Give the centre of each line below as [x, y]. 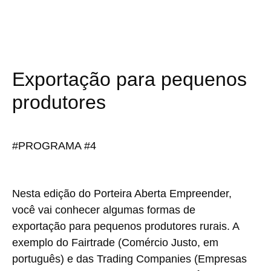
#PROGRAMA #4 [54, 145]
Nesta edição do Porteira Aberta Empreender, [122, 193]
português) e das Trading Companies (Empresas [129, 259]
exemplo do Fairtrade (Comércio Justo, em [115, 242]
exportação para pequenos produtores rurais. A [126, 226]
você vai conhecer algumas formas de [104, 210]
